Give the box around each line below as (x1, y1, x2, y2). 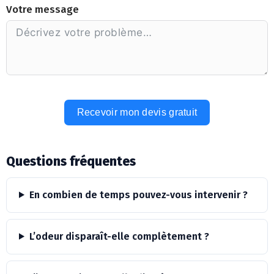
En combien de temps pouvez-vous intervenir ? (29, 188, 248, 201)
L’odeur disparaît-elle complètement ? (29, 230, 209, 242)
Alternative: (6, 138, 64, 152)
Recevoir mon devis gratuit (76, 106, 198, 117)
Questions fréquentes (6, 153, 136, 169)
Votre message (6, 2, 79, 16)
